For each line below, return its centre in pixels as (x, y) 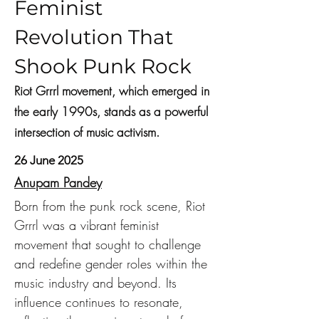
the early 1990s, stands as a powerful (111, 111)
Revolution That (94, 37)
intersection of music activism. (87, 132)
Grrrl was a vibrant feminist (89, 225)
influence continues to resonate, (101, 302)
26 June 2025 (49, 160)
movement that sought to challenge (110, 244)
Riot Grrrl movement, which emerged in (112, 91)
